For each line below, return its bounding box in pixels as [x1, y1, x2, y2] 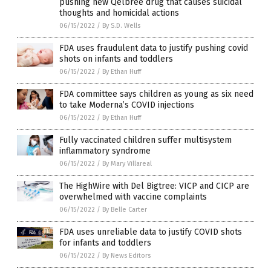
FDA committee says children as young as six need [59, 89, 253, 100]
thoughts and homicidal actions [59, 8, 179, 19]
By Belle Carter [102, 206, 147, 214]
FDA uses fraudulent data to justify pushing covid [59, 43, 248, 54]
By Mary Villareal [102, 160, 152, 168]
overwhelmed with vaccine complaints [59, 192, 207, 203]
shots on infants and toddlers [59, 54, 173, 65]
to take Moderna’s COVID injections [59, 100, 194, 111]
